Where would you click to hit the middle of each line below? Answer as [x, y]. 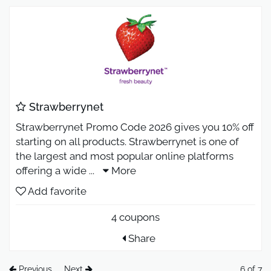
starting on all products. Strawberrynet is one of [127, 142]
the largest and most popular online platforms [125, 156]
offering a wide [52, 171]
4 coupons [135, 217]
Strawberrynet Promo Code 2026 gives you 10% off [135, 127]
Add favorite [56, 191]
